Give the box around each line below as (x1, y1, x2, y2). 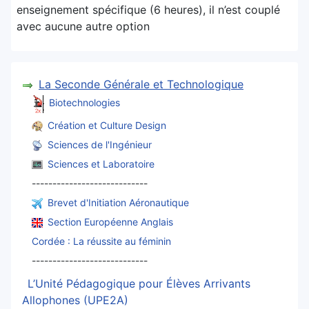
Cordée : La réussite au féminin (32, 235, 171, 247)
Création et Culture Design (48, 119, 166, 131)
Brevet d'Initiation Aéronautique (48, 196, 189, 208)
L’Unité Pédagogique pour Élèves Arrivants (28, 277, 250, 291)
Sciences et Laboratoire (48, 157, 154, 170)
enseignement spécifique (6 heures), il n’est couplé (17, 3, 280, 17)
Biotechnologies (49, 97, 120, 109)
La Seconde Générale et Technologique (39, 77, 243, 92)
